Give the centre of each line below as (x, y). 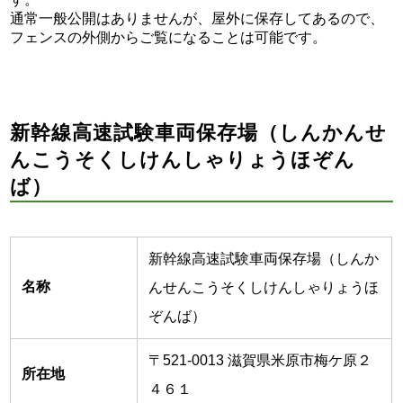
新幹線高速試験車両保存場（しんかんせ (199, 133)
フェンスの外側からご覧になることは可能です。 (169, 38)
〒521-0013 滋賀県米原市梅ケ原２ (260, 361)
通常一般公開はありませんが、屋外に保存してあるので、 (197, 19)
